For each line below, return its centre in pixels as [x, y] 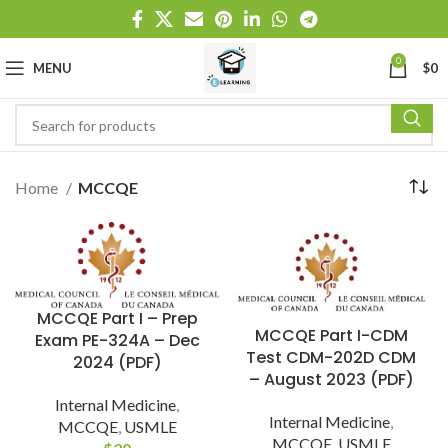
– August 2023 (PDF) [331, 379]
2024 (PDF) [117, 362]
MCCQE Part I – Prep [117, 318]
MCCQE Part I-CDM [331, 335]
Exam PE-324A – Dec [117, 340]
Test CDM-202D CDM [331, 357]
